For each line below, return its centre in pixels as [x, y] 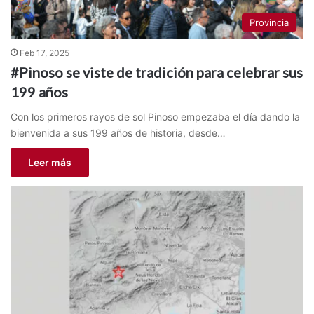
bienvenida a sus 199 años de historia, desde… [118, 133]
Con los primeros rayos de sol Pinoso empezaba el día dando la [155, 117]
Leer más [50, 163]
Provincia [269, 23]
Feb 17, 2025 [45, 53]
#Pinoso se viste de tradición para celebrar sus [157, 73]
